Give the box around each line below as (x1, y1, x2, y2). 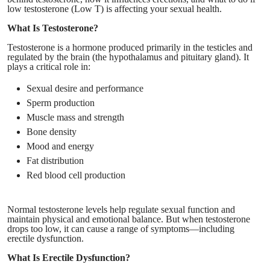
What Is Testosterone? (7, 22, 98, 33)
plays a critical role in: (7, 61, 90, 72)
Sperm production (27, 97, 95, 108)
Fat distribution (27, 155, 84, 166)
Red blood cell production (27, 169, 125, 180)
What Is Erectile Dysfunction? (7, 252, 130, 263)
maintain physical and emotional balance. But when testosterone (7, 213, 250, 224)
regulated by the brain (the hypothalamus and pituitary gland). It (7, 51, 249, 62)
